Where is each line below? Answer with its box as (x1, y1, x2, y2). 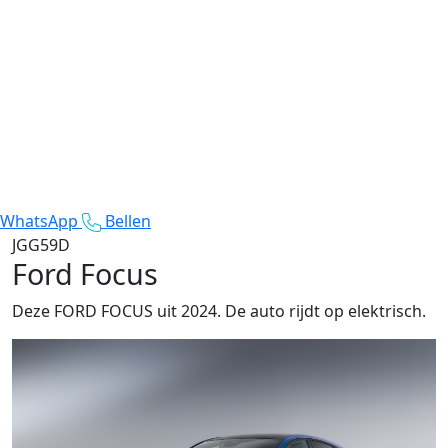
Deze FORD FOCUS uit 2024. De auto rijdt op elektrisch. (12, 299, 426, 322)
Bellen (105, 209, 151, 232)
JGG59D (12, 233, 70, 256)
